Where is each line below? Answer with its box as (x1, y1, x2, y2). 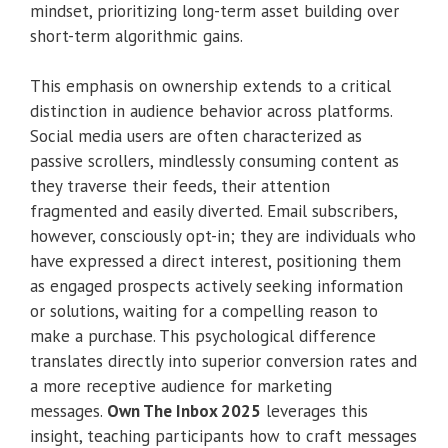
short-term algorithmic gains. (30, 24, 243, 47)
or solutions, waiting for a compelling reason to (30, 300, 378, 323)
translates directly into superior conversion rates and (30, 350, 417, 373)
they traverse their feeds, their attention (30, 175, 330, 198)
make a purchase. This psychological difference (30, 325, 376, 348)
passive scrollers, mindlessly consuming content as (30, 150, 399, 173)
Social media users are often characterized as (30, 125, 362, 148)
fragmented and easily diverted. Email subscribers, (30, 200, 397, 223)
